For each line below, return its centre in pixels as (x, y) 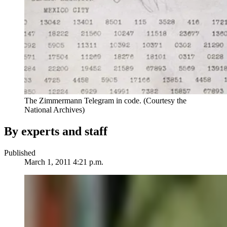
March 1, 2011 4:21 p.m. (64, 162)
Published (20, 153)
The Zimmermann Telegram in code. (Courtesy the (105, 101)
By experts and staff (56, 131)
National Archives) (54, 110)
